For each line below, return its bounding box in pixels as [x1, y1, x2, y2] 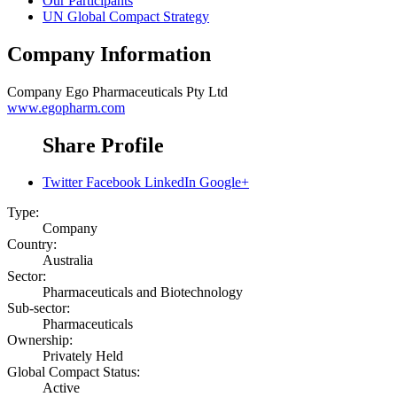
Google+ [199, 175, 249, 191]
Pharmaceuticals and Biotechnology [43, 284, 243, 300]
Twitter [43, 175, 82, 191]
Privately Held [43, 348, 123, 364]
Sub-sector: [7, 300, 70, 316]
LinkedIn [144, 175, 196, 191]
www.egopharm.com [7, 99, 125, 115]
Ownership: [7, 332, 73, 348]
